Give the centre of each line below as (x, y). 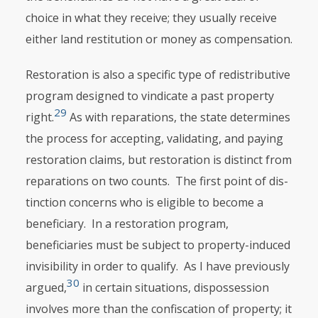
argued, (46, 287)
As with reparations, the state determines (178, 117)
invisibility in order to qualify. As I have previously (157, 266)
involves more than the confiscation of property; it (158, 309)
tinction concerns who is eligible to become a (144, 202)
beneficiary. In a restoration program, (127, 224)
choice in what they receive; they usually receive (151, 18)
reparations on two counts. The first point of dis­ (157, 181)
